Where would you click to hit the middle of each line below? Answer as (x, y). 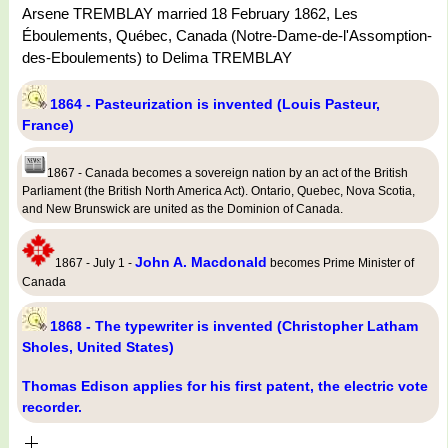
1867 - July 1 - (95, 263)
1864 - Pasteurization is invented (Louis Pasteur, (215, 104)
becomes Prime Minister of (340, 263)
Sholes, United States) (98, 347)
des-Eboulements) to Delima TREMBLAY (157, 58)
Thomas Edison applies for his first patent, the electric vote (225, 386)
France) (48, 125)
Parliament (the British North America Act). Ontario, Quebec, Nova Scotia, (218, 191)
